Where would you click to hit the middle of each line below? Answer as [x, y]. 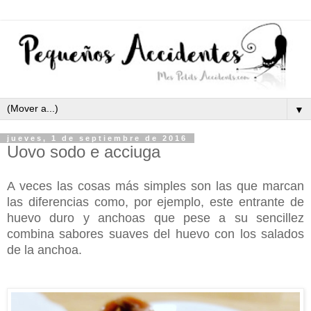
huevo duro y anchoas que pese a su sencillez [155, 218]
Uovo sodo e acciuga [84, 151]
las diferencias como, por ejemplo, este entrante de [155, 202]
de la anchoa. [44, 250]
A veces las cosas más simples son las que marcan [155, 186]
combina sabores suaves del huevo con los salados [155, 234]
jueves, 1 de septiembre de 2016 [97, 138]
